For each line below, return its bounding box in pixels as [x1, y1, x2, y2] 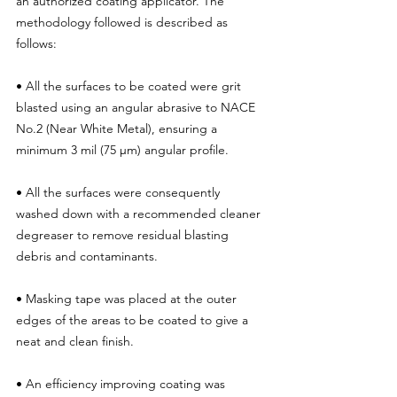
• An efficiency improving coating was [16, 375, 229, 392]
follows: [16, 35, 57, 51]
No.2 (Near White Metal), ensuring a [16, 120, 221, 136]
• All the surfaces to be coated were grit [16, 77, 245, 94]
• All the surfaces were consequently [16, 183, 223, 200]
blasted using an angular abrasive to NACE [16, 98, 259, 115]
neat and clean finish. [16, 332, 134, 349]
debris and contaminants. [16, 247, 158, 264]
